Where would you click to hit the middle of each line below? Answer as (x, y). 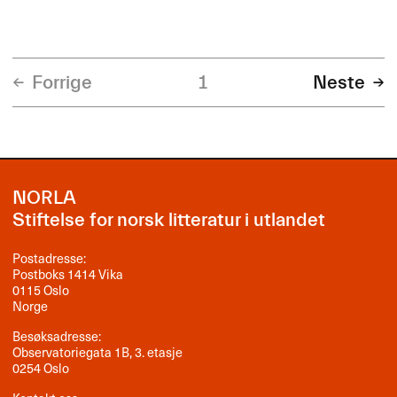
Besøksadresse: (57, 336)
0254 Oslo (41, 368)
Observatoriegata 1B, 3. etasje (98, 352)
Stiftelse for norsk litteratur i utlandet (169, 220)
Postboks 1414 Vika (68, 274)
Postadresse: (50, 258)
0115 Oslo (41, 290)
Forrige (62, 82)
